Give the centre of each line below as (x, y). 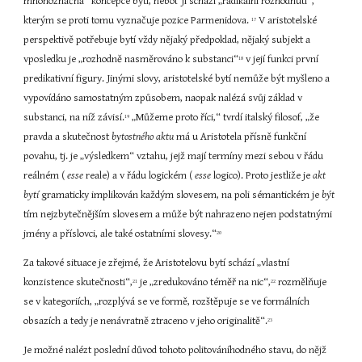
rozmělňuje (301, 282)
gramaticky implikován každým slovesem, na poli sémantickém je (182, 195)
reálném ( (46, 176)
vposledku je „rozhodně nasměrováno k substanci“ (131, 59)
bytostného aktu (144, 137)
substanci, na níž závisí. (74, 118)
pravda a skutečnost (68, 137)
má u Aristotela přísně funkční (242, 137)
